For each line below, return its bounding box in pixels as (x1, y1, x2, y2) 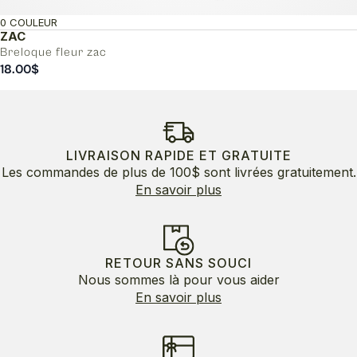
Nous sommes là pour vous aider (77, 271, 280, 288)
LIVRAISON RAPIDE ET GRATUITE (65, 147, 292, 163)
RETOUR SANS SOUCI (105, 254, 252, 271)
